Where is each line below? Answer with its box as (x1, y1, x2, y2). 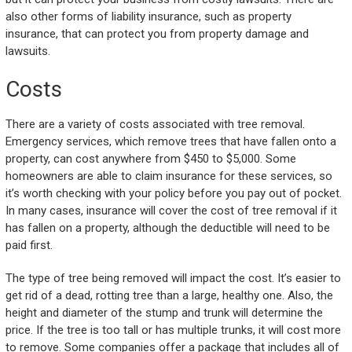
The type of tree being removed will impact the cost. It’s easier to (5, 271, 341, 286)
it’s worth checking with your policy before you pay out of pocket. (5, 186, 342, 201)
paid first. (5, 238, 53, 253)
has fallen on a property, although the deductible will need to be (5, 221, 330, 236)
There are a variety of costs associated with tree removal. (5, 117, 305, 132)
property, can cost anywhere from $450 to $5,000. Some (5, 152, 296, 167)
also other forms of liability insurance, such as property (5, 9, 291, 24)
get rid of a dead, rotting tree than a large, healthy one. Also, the (5, 288, 333, 303)
